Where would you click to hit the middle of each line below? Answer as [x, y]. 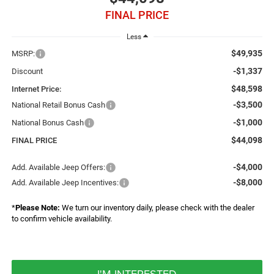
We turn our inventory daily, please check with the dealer [157, 207]
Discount [27, 71]
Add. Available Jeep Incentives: [65, 182]
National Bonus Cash [47, 122]
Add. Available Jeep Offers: [58, 167]
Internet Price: [36, 89]
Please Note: [37, 207]
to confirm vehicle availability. [61, 218]
